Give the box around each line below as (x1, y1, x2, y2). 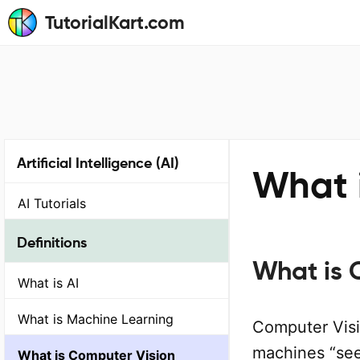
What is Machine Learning (18, 311, 174, 328)
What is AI (18, 275, 79, 292)
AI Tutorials (18, 195, 86, 212)
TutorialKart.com (45, 12, 185, 33)
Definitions (17, 233, 87, 251)
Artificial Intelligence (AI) (17, 154, 179, 171)
